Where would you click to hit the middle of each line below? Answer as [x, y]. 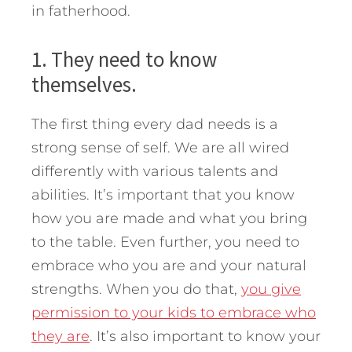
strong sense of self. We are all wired [160, 147]
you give [271, 289]
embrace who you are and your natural [169, 265]
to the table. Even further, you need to [165, 242]
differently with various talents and [155, 171]
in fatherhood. [81, 11]
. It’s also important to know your [205, 336]
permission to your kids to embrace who [174, 312]
